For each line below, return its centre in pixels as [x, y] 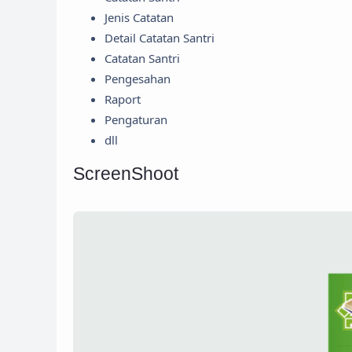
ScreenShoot [126, 174]
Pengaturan [136, 119]
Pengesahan [137, 78]
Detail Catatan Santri [159, 37]
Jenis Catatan [139, 17]
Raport [123, 99]
